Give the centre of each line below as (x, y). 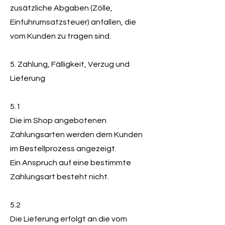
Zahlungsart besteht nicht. (60, 177)
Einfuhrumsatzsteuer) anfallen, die (73, 22)
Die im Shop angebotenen (58, 121)
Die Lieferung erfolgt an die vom (69, 219)
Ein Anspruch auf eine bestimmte (71, 163)
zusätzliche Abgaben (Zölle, (61, 8)
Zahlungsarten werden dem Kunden (76, 135)
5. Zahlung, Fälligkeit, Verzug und (70, 64)
